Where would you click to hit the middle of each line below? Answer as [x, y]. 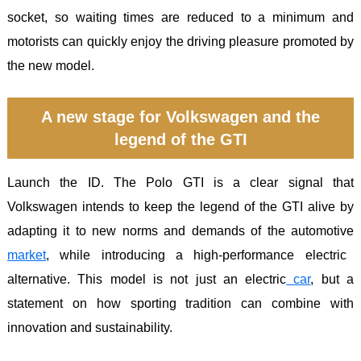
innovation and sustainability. [90, 328]
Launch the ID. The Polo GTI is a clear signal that [180, 183]
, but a [332, 280]
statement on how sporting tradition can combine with [180, 304]
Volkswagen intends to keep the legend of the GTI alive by [180, 207]
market [27, 255]
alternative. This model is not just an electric [147, 280]
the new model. [51, 66]
